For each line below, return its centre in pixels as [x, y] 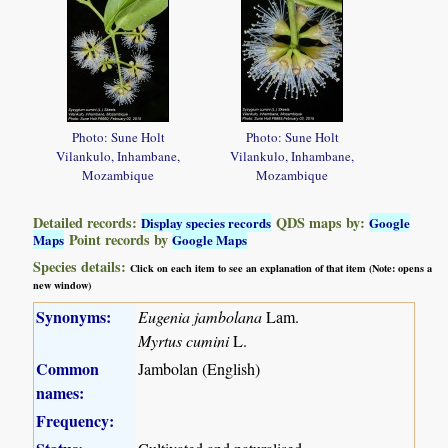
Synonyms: [74, 316]
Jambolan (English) [199, 368]
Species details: [82, 266]
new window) [62, 284]
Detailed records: [87, 222]
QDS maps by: [320, 222]
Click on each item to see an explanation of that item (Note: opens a [281, 267]
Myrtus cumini [184, 340]
